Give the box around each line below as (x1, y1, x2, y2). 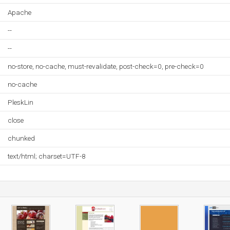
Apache (8, 8, 31, 16)
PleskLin (8, 98, 33, 106)
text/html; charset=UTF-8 (8, 152, 86, 160)
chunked (8, 134, 35, 142)
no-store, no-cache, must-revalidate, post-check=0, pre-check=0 (8, 62, 204, 70)
